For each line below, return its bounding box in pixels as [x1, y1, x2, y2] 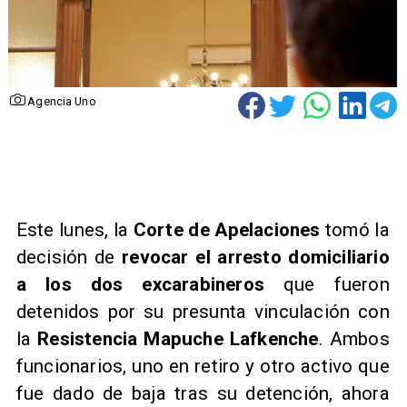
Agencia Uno [27, 94, 96, 108]
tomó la [320, 219, 390, 242]
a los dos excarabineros [15, 273, 284, 296]
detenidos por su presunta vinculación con [15, 301, 390, 323]
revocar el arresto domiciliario [122, 246, 390, 269]
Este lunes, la [15, 219, 134, 242]
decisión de [15, 246, 123, 269]
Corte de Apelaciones [133, 219, 321, 242]
